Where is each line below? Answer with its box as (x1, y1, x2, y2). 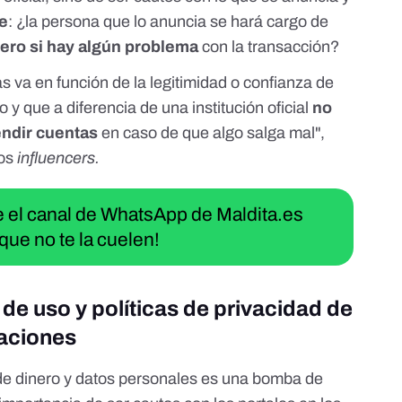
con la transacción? (198, 37, 340, 56)
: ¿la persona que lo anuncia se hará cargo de (8, 12, 329, 31)
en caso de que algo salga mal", (98, 123, 326, 142)
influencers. (17, 148, 100, 167)
